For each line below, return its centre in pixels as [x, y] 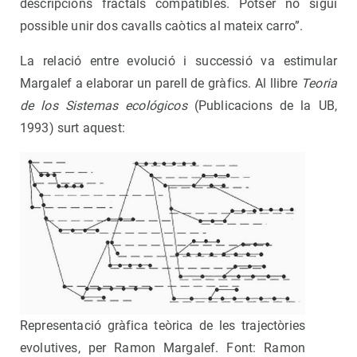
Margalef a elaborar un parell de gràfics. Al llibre [161, 84]
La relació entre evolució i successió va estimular [178, 61]
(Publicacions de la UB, [262, 106]
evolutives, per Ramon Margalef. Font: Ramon [163, 347]
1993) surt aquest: [73, 128]
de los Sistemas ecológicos [104, 106]
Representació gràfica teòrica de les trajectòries [163, 325]
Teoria [319, 84]
